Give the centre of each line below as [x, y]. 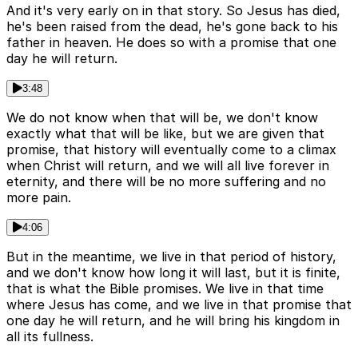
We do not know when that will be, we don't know [162, 118]
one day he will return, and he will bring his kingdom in [173, 321]
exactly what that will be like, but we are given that [165, 134]
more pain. [39, 198]
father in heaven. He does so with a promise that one [171, 43]
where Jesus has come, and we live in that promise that [179, 305]
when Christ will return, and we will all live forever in [168, 166]
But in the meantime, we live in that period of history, [171, 257]
